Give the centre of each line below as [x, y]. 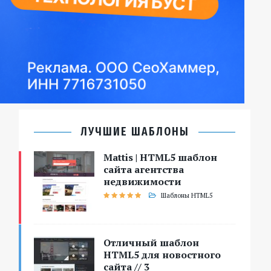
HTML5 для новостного [162, 255]
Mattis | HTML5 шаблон [161, 158]
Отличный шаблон [152, 243]
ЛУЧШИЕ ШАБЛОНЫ [135, 132]
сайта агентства [144, 170]
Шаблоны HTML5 [187, 196]
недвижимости [143, 182]
